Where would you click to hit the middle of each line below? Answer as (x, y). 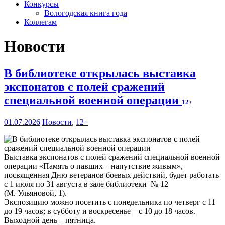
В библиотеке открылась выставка (100, 73)
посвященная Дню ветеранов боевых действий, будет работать (111, 175)
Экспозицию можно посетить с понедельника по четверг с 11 (110, 202)
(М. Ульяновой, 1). (35, 193)
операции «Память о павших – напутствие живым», (93, 166)
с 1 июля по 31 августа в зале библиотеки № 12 (86, 184)
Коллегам (40, 22)
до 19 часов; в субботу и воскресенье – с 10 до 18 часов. (100, 211)
